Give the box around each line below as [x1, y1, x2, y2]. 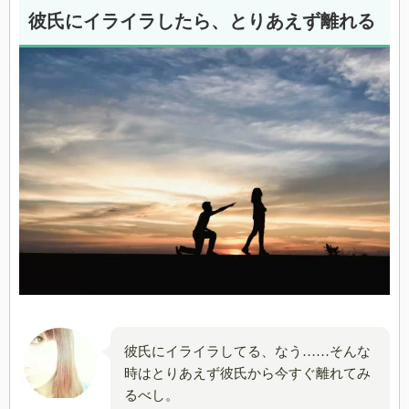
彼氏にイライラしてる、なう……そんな [124, 343, 371, 359]
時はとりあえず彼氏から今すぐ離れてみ [124, 365, 371, 381]
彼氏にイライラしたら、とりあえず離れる [28, 11, 375, 32]
